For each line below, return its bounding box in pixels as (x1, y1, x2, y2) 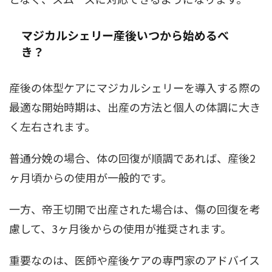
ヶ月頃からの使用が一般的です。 (9, 169, 172, 185)
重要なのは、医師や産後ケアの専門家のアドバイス (9, 251, 260, 268)
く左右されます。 (9, 118, 95, 134)
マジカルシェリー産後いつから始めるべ (21, 26, 229, 43)
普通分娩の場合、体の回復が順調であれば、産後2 (9, 149, 256, 166)
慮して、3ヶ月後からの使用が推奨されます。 (9, 220, 231, 236)
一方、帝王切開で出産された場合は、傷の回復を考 (9, 200, 260, 217)
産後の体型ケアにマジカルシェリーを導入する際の (9, 79, 260, 95)
